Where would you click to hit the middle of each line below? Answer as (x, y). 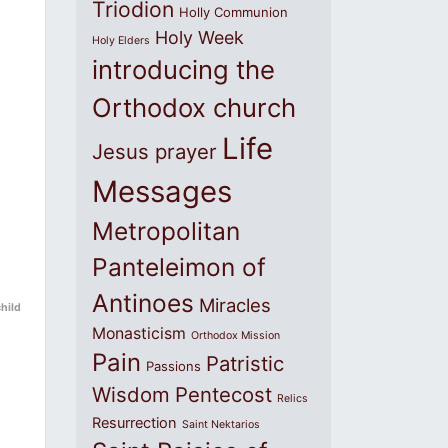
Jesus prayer (154, 151)
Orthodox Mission (235, 335)
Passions (173, 366)
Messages (162, 191)
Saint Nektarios (221, 424)
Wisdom (131, 394)
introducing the (183, 69)
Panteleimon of (179, 267)
